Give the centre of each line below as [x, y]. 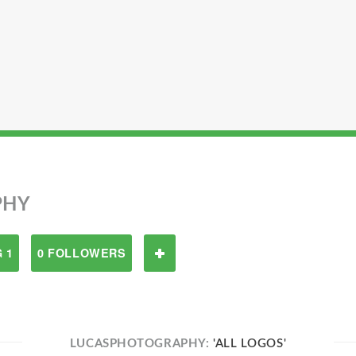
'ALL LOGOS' [250, 344]
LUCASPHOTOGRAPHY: [141, 344]
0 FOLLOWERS [82, 253]
